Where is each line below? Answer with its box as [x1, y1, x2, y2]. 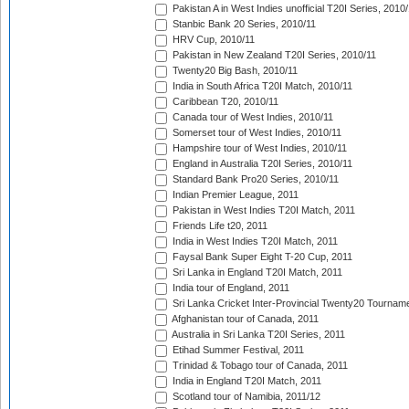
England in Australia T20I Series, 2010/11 [170, 158, 352, 170]
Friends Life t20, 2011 [170, 220, 267, 232]
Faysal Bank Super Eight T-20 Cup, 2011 [170, 251, 352, 263]
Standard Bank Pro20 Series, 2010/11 [170, 173, 339, 185]
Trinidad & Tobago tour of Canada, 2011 [170, 360, 348, 372]
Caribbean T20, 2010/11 [170, 96, 278, 108]
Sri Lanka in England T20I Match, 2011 [170, 267, 342, 278]
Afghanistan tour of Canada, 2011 [170, 313, 319, 325]
